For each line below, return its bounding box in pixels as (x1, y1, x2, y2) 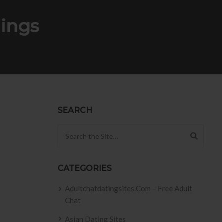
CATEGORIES (57, 164, 111, 173)
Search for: (57, 126, 93, 135)
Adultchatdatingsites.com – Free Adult (65, 184, 192, 193)
